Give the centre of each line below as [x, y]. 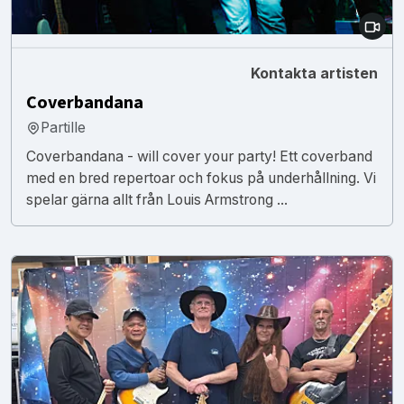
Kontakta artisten [314, 73]
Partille [63, 127]
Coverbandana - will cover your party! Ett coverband [199, 156]
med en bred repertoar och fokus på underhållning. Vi [201, 178]
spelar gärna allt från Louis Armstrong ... [157, 199]
